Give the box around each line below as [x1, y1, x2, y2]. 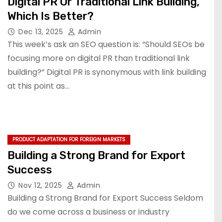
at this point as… [7, 80, 69, 92]
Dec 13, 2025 [18, 27, 65, 37]
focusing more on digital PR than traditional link [7, 53, 190, 64]
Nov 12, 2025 [18, 180, 64, 190]
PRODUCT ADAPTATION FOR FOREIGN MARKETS [12, 136, 125, 143]
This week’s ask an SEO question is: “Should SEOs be [7, 39, 205, 50]
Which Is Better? [7, 9, 94, 23]
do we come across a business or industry [7, 206, 169, 218]
